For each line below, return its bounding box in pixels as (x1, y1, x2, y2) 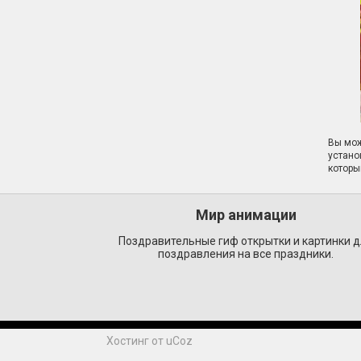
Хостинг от (106, 334, 166, 348)
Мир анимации (195, 206, 297, 224)
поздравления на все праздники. (158, 247, 334, 261)
